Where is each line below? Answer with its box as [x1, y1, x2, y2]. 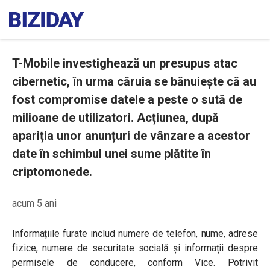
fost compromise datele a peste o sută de [12, 92, 242, 107]
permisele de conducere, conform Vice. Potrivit [12, 257, 258, 268]
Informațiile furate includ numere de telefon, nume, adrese [12, 228, 258, 239]
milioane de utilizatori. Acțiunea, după [12, 110, 219, 125]
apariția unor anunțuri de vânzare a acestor [12, 128, 250, 143]
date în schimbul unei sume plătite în [12, 146, 211, 161]
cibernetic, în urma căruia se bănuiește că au [12, 74, 256, 89]
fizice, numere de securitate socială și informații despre [12, 242, 258, 254]
